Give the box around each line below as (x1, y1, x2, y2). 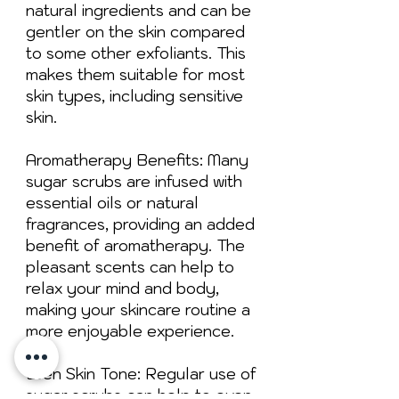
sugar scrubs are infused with (26, 171, 242, 191)
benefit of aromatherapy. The (26, 235, 245, 256)
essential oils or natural (26, 192, 199, 213)
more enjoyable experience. (26, 321, 234, 341)
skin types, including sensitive (26, 85, 243, 106)
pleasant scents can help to (26, 256, 234, 277)
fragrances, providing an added (26, 214, 255, 234)
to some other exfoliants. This (26, 43, 246, 63)
